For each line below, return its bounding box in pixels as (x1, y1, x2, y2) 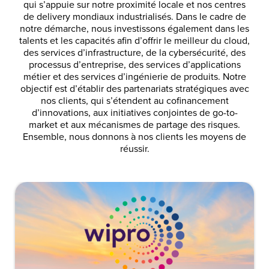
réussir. (119, 141, 150, 155)
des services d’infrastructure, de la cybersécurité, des (23, 45, 246, 59)
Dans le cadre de (175, 9, 246, 23)
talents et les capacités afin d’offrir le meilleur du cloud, (19, 33, 250, 47)
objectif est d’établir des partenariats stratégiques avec (20, 81, 249, 95)
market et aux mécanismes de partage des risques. (29, 117, 240, 131)
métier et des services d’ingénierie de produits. (23, 69, 223, 83)
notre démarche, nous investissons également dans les (20, 21, 249, 35)
